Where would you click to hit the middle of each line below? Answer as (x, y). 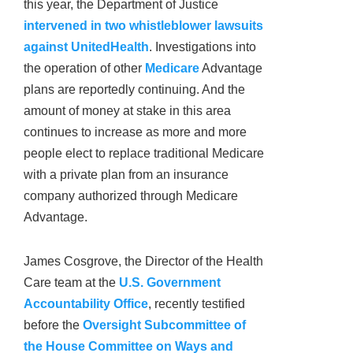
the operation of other (84, 69)
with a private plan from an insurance (126, 175)
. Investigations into (203, 47)
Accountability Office (86, 304)
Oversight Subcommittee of (164, 325)
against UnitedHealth (86, 47)
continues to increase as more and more (135, 132)
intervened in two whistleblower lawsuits (143, 26)
